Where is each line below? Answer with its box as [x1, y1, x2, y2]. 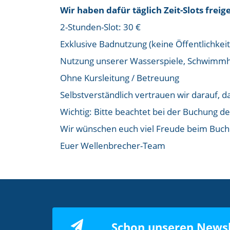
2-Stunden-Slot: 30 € [60, 21, 141, 33]
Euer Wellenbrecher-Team [60, 140, 165, 152]
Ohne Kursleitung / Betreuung [60, 72, 179, 84]
